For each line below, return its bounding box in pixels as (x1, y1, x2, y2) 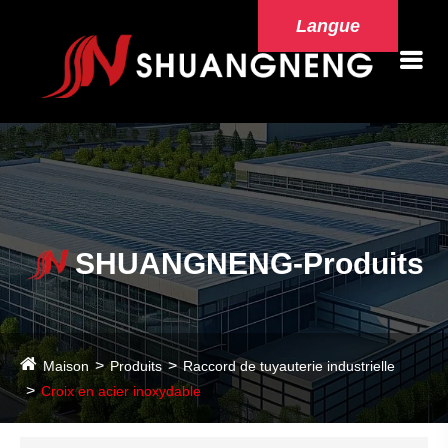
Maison (43, 358, 89, 375)
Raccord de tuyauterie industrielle (183, 358, 395, 375)
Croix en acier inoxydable (41, 383, 201, 400)
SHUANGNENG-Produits (74, 247, 424, 281)
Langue (296, 16, 360, 36)
